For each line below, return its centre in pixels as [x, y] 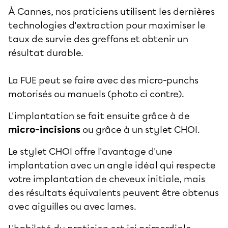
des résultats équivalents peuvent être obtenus [113, 193]
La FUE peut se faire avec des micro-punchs [103, 80]
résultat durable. [46, 53]
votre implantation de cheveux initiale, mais [107, 179]
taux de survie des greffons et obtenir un [98, 39]
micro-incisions [44, 130]
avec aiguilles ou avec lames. [73, 206]
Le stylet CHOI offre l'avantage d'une [90, 151]
